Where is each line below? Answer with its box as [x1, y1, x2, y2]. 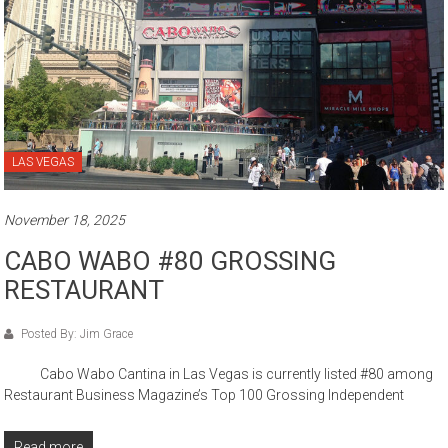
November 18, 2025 [4, 212, 126, 229]
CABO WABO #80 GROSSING [4, 246, 337, 277]
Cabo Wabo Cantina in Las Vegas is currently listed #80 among [4, 366, 434, 383]
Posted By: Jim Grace [18, 327, 134, 342]
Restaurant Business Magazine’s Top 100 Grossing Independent [4, 387, 405, 404]
